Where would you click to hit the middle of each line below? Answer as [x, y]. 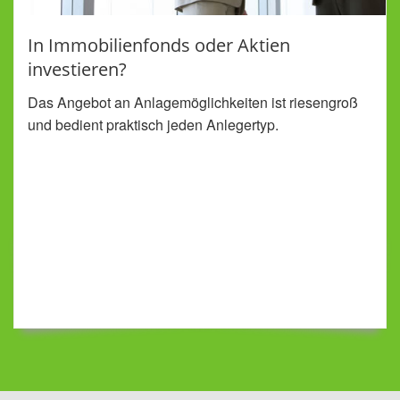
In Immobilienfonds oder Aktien [159, 46]
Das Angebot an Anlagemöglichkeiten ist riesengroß [193, 103]
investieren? [77, 70]
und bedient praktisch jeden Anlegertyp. [153, 125]
